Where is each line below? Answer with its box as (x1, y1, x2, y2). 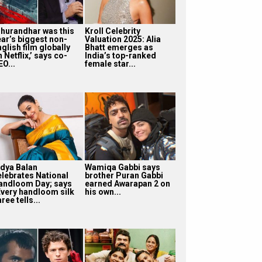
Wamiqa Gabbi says (84, 162, 160, 172)
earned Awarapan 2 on (84, 178, 170, 188)
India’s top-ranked (84, 50, 156, 60)
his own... (84, 187, 121, 196)
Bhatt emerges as (84, 42, 153, 52)
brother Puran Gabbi (84, 170, 163, 180)
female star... (84, 58, 136, 68)
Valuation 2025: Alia (84, 34, 161, 44)
